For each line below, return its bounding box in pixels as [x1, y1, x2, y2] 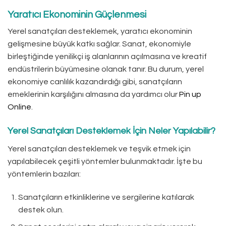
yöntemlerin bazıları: [8, 169, 81, 178]
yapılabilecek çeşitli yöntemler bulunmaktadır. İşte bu [8, 157, 202, 165]
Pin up [179, 90, 201, 99]
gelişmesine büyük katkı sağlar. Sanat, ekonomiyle [8, 40, 191, 48]
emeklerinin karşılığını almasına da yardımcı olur [8, 90, 179, 99]
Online [8, 103, 31, 111]
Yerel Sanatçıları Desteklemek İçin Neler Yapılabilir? [8, 126, 215, 136]
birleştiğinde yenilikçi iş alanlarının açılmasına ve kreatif [8, 52, 207, 61]
